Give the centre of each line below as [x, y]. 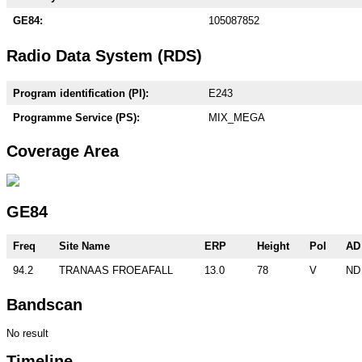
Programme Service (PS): [73, 118]
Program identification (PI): [78, 93]
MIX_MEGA [237, 118]
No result [27, 334]
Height [273, 246]
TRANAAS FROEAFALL [116, 270]
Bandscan [44, 304]
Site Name [84, 246]
